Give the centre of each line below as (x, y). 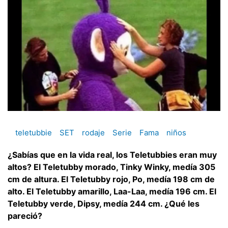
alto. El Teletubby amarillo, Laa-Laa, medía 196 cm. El (112, 191)
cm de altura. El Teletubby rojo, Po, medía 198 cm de (111, 179)
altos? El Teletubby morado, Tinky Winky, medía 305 (111, 167)
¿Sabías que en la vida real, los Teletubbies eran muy (112, 154)
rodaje (93, 133)
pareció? (25, 216)
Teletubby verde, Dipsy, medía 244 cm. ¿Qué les (104, 203)
